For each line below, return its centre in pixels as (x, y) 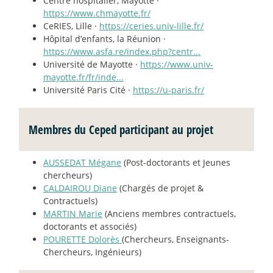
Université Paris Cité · (88, 90)
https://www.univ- (177, 65)
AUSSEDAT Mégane (82, 163)
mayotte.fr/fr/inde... (83, 77)
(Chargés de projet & (160, 188)
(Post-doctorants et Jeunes (176, 163)
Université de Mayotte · (92, 65)
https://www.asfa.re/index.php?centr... (122, 52)
